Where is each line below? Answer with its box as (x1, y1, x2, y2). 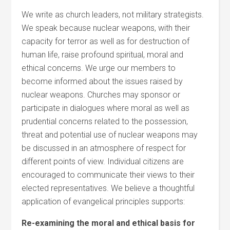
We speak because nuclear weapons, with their (22, 23, 190, 33)
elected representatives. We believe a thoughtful (22, 183, 195, 193)
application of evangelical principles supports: (22, 197, 185, 206)
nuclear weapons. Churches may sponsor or (22, 90, 181, 100)
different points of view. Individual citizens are (22, 157, 184, 166)
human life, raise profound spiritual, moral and (22, 50, 184, 60)
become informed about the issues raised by (22, 76, 183, 86)
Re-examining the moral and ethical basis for (22, 218, 196, 228)
